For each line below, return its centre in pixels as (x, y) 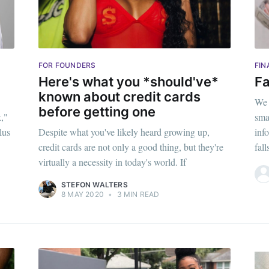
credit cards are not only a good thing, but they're (131, 147)
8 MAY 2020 (83, 195)
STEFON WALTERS (95, 185)
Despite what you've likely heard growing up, (124, 132)
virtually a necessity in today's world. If (112, 162)
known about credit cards (119, 96)
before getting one (97, 111)
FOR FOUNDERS (67, 65)
